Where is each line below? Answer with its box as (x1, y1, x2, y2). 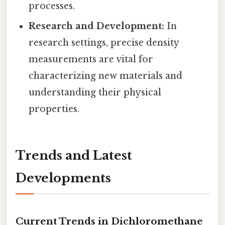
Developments (16, 171, 111, 186)
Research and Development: (29, 21, 165, 32)
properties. (29, 103, 80, 115)
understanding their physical (29, 87, 162, 98)
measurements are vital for (29, 54, 154, 65)
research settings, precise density (29, 37, 179, 49)
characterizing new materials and (29, 70, 183, 82)
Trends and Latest (16, 148, 132, 163)
